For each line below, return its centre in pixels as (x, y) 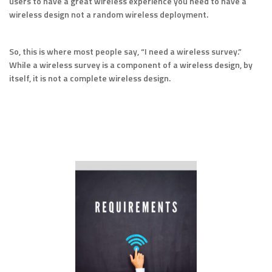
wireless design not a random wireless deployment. (109, 15)
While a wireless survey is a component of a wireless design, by (131, 65)
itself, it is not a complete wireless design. (90, 78)
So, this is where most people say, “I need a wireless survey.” (125, 52)
